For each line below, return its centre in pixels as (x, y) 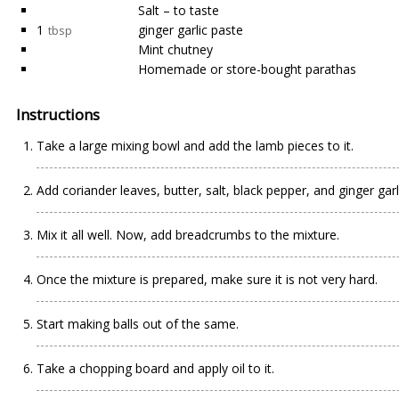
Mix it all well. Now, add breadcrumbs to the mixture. (188, 235)
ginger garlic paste (191, 30)
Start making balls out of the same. (138, 324)
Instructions (58, 114)
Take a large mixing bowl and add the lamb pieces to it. (195, 146)
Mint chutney (175, 49)
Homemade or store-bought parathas (247, 69)
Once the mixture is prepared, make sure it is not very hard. (207, 279)
